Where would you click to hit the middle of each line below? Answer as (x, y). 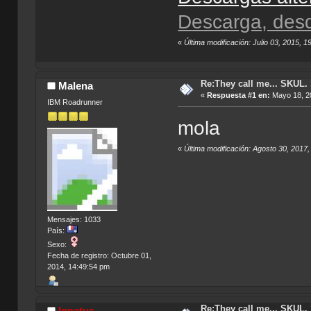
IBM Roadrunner (75, 102)
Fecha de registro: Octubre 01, (99, 256)
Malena (76, 86)
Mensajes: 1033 (74, 220)
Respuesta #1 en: (238, 95)
